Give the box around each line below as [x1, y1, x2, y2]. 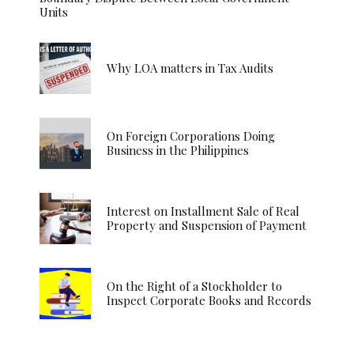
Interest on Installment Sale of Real [107, 203, 299, 220]
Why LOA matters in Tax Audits [107, 60, 273, 77]
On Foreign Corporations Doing [107, 128, 275, 145]
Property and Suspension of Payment [107, 217, 307, 234]
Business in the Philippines [107, 142, 249, 159]
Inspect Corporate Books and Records [107, 292, 311, 309]
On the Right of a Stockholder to [107, 278, 282, 295]
